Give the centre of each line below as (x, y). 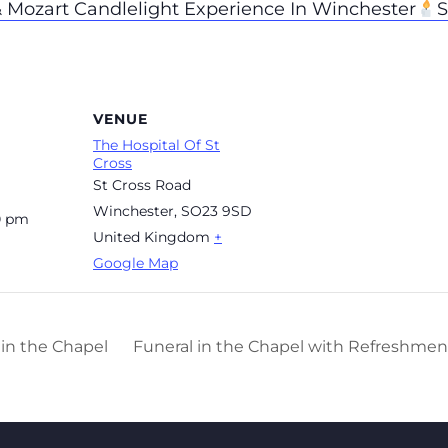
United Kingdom (151, 237)
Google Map (135, 263)
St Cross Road (142, 185)
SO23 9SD (216, 211)
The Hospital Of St (156, 145)
